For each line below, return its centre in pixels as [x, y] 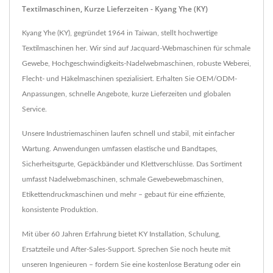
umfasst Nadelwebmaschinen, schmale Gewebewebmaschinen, [123, 179]
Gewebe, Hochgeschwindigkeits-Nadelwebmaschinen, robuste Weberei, [136, 64]
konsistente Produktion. [60, 210]
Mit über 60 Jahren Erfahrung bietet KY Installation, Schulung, [121, 234]
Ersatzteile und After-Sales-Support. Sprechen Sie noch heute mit [126, 250]
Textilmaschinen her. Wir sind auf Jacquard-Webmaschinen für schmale [136, 48]
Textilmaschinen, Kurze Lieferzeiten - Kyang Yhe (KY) [115, 9]
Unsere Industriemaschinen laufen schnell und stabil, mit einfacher [128, 134]
